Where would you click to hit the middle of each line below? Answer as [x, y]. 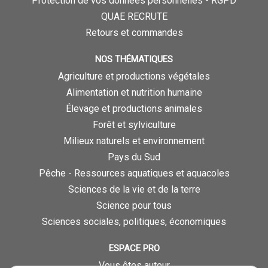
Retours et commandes [134, 33]
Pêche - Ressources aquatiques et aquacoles [134, 173]
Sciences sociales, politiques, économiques [134, 222]
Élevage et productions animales [134, 109]
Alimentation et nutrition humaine [134, 93]
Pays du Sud [134, 157]
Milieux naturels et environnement [134, 141]
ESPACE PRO [134, 249]
